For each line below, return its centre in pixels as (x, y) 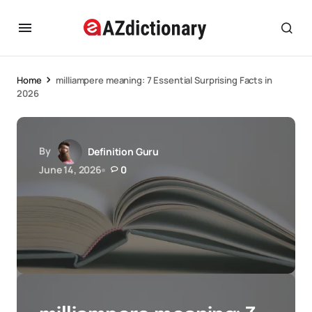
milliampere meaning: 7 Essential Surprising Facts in (164, 80)
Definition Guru (123, 151)
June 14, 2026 (70, 170)
